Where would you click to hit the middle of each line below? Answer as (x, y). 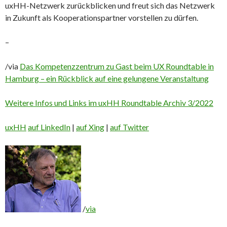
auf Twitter (129, 127)
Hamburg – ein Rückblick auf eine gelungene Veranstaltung (107, 79)
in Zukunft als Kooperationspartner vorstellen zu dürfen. (102, 18)
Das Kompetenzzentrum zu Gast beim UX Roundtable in (117, 66)
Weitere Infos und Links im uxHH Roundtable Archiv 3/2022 (109, 103)
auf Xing (90, 127)
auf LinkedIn (49, 127)
